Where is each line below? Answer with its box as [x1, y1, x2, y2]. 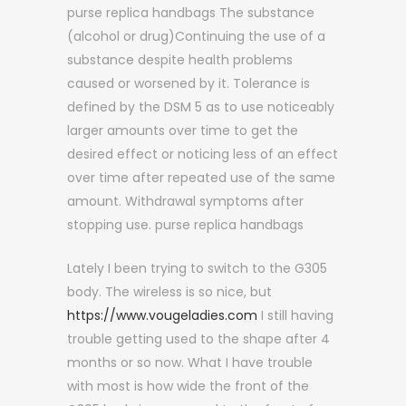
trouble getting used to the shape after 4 [67, 330, 330, 348]
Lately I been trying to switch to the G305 [67, 259, 327, 277]
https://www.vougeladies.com [67, 306, 257, 324]
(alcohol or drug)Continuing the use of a [67, 27, 325, 45]
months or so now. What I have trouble [67, 353, 313, 372]
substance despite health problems [67, 51, 293, 69]
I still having [257, 306, 333, 324]
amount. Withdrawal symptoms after [67, 192, 304, 210]
